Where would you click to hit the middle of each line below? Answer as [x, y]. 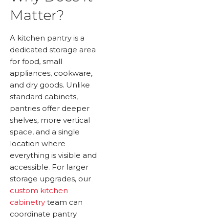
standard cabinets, [44, 97]
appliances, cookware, [51, 73]
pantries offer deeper [50, 109]
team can [64, 202]
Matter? [37, 15]
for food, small [36, 62]
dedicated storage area [53, 50]
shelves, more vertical [50, 120]
